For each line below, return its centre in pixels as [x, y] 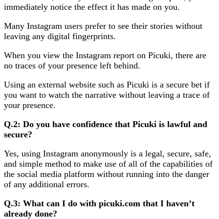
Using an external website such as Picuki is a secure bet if [107, 84]
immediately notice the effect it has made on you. [92, 7]
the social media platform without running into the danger [107, 174]
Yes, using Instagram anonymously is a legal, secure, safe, [108, 153]
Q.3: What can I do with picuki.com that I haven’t [99, 203]
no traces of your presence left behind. [72, 65]
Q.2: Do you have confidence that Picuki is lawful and [106, 124]
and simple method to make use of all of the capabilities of [108, 164]
